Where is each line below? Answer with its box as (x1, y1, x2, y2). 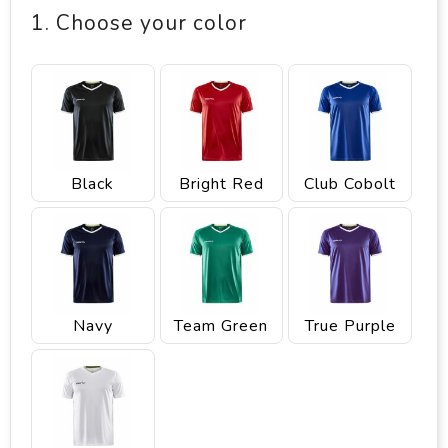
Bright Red (178, 172, 264, 195)
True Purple (304, 315, 396, 338)
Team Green (174, 315, 269, 338)
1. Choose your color (31, 9, 247, 37)
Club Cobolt (304, 172, 397, 195)
